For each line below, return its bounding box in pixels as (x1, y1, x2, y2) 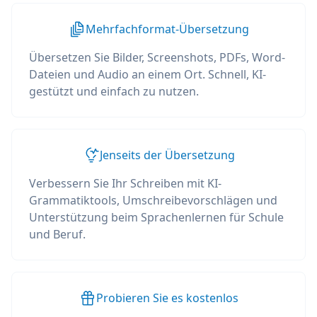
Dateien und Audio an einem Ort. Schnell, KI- (29, 67, 266, 82)
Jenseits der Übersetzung (99, 147, 235, 163)
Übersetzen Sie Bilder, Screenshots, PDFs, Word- (29, 50, 285, 65)
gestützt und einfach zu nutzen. (29, 83, 199, 99)
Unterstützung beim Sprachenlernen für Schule (29, 209, 284, 225)
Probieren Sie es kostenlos (96, 290, 238, 306)
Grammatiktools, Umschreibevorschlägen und (29, 192, 277, 208)
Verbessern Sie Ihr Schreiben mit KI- (29, 175, 221, 191)
